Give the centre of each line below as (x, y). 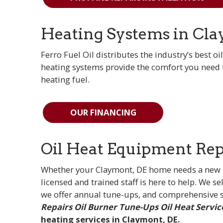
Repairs (57, 207)
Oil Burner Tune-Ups (116, 207)
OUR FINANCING (103, 112)
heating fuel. (65, 79)
